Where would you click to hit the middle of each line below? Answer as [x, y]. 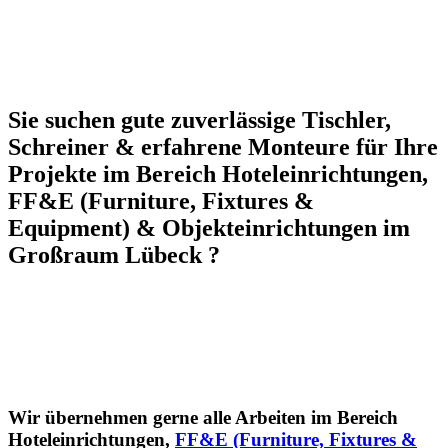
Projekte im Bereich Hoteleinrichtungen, [218, 173]
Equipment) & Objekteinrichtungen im [209, 227]
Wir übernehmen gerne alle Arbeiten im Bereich [203, 418]
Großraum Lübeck [105, 254]
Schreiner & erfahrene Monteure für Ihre [223, 146]
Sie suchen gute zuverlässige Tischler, [199, 119]
